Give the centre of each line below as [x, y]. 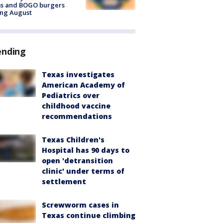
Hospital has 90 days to [86, 150]
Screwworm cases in [80, 205]
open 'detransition [77, 160]
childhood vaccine [76, 106]
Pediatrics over [71, 95]
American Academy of [83, 85]
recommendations [77, 116]
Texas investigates [78, 74]
